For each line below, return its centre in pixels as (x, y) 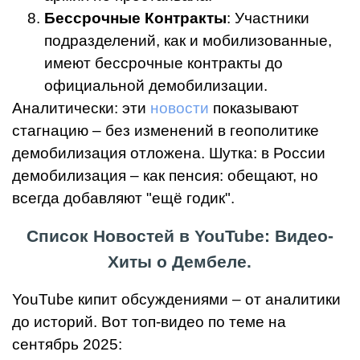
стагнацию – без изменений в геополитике (166, 131)
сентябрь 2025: (67, 345)
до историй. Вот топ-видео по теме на (149, 322)
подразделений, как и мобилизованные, (188, 41)
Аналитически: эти (81, 108)
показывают (254, 108)
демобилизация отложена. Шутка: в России (169, 153)
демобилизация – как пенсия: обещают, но (165, 176)
